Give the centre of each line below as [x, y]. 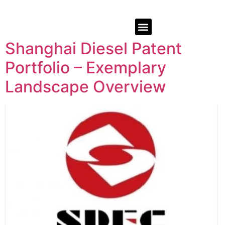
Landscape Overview [85, 87]
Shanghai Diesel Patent [93, 49]
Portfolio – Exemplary [86, 68]
